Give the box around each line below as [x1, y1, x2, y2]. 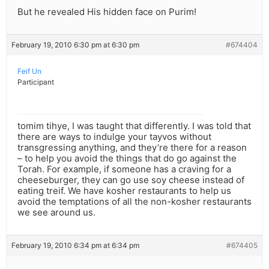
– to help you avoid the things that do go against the [17, 153, 237, 165]
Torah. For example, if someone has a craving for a [17, 163, 231, 175]
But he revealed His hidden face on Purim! [17, 6, 196, 18]
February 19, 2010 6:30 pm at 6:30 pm [11, 40, 139, 50]
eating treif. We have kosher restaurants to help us [17, 185, 231, 197]
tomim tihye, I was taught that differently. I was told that [17, 120, 251, 132]
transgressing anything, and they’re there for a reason [17, 142, 247, 154]
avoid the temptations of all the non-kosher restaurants [17, 196, 252, 208]
